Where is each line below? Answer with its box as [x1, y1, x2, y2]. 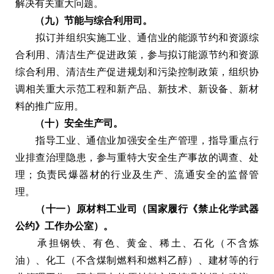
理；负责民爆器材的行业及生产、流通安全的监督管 [15, 169, 259, 180]
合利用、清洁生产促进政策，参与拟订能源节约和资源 [15, 49, 259, 60]
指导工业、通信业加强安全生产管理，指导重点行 [15, 135, 259, 146]
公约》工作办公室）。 [15, 220, 113, 231]
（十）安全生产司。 [15, 117, 123, 128]
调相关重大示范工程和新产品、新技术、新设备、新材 [15, 83, 259, 94]
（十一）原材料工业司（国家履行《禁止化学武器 [15, 203, 259, 214]
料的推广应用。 [15, 100, 84, 111]
